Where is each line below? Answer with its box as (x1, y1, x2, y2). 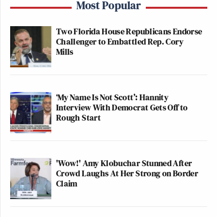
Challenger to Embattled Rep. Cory (56, 35, 184, 47)
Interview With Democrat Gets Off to (56, 101, 188, 113)
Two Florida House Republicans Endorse (56, 25, 202, 37)
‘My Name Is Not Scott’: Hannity (56, 91, 169, 103)
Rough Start (56, 111, 101, 124)
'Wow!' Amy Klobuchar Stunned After (56, 156, 192, 169)
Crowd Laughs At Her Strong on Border (56, 167, 198, 179)
